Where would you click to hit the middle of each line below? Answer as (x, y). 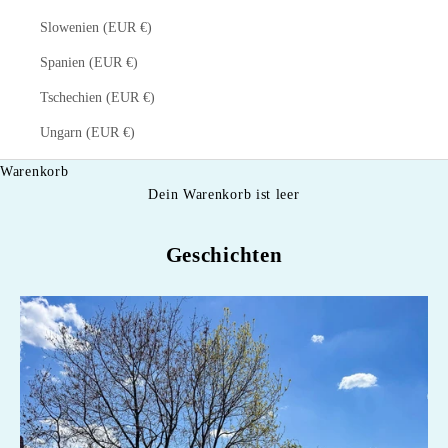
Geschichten (224, 254)
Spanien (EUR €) (89, 62)
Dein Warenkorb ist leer (224, 194)
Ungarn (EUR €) (87, 132)
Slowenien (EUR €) (96, 27)
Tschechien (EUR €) (97, 97)
